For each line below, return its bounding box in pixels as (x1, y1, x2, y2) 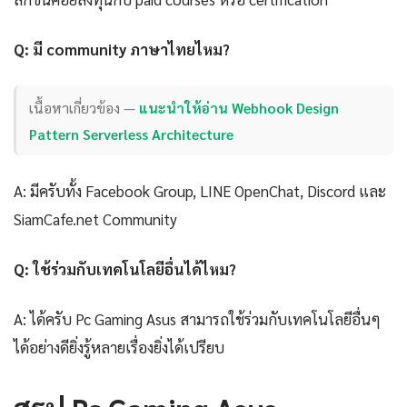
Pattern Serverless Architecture (29, 124, 234, 144)
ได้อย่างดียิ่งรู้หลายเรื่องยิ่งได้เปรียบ (14, 337, 224, 358)
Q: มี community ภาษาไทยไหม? (14, 38, 230, 59)
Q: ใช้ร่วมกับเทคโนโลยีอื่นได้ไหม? (14, 259, 236, 280)
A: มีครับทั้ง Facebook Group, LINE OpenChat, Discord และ (14, 181, 386, 202)
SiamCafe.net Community (14, 209, 177, 230)
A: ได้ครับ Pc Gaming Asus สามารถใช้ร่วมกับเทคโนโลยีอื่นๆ (14, 309, 381, 330)
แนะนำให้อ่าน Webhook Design (139, 97, 340, 117)
